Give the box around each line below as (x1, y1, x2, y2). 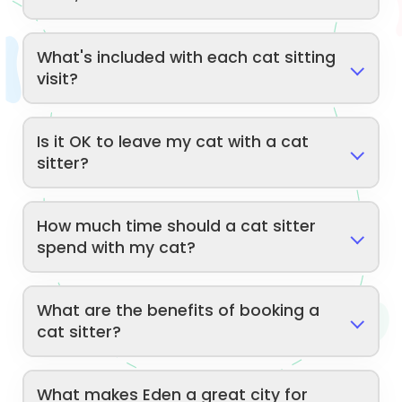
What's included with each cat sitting (37, 46, 336, 68)
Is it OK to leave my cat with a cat (37, 130, 310, 153)
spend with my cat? (37, 236, 197, 258)
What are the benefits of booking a (37, 299, 320, 321)
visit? (37, 67, 79, 90)
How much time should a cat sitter (37, 214, 317, 237)
